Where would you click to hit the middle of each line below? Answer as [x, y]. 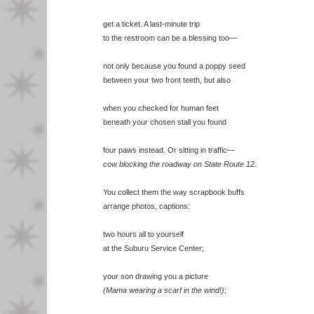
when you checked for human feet [161, 108]
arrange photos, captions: [146, 206]
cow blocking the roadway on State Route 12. [180, 164]
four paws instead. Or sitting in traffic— [169, 150]
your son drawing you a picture [156, 276]
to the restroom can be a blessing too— [170, 38]
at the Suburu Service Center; [153, 248]
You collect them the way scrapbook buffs [174, 192]
